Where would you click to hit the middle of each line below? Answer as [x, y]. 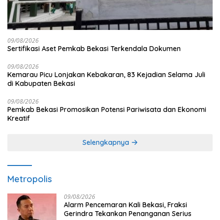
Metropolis [30, 179]
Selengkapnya [107, 143]
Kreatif [19, 119]
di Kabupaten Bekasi [41, 84]
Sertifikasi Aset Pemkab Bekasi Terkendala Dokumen [94, 49]
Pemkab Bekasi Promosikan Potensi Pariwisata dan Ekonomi [107, 110]
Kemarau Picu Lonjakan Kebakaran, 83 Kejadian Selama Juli [106, 75]
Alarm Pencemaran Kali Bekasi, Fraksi [125, 205]
